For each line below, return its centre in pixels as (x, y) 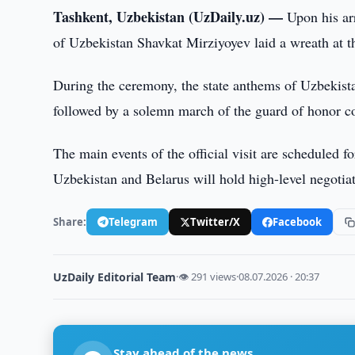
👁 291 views (208, 277)
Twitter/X (216, 221)
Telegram (134, 221)
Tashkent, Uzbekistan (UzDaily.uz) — (170, 17)
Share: (70, 221)
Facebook (298, 221)
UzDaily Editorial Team (115, 277)
